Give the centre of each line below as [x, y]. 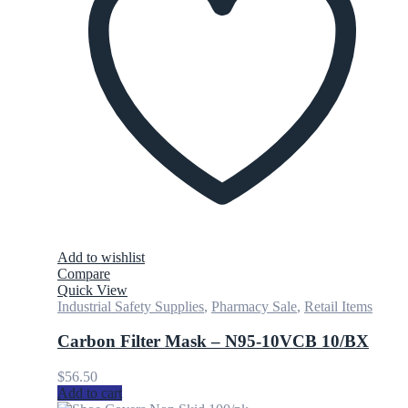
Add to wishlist [101, 257]
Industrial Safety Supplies [131, 306]
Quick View [92, 290]
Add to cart [90, 393]
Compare [84, 273]
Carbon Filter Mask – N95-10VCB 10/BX [213, 342]
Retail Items [338, 306]
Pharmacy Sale [254, 306]
